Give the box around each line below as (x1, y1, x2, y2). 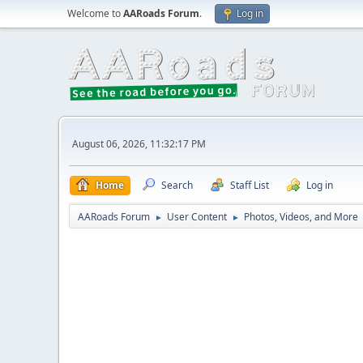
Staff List (230, 178, 269, 192)
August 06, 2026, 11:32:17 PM (72, 136, 206, 151)
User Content (167, 210, 227, 224)
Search (161, 178, 193, 192)
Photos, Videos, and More (244, 210, 358, 224)
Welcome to (67, 6, 123, 20)
